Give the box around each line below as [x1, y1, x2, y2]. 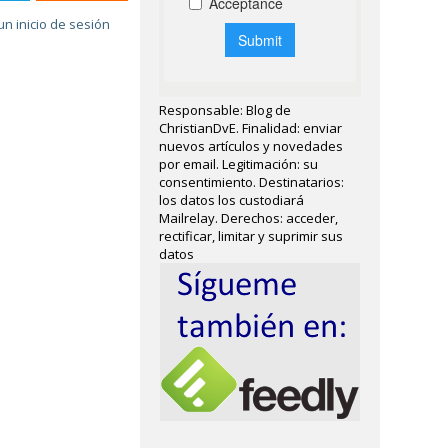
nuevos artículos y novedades [159, 137, 344, 155]
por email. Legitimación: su [159, 155, 319, 173]
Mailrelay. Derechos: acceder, [159, 209, 339, 227]
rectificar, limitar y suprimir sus [159, 227, 344, 245]
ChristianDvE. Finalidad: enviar [159, 119, 343, 137]
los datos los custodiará [159, 191, 305, 209]
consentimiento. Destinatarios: [159, 173, 345, 191]
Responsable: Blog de [159, 101, 292, 119]
